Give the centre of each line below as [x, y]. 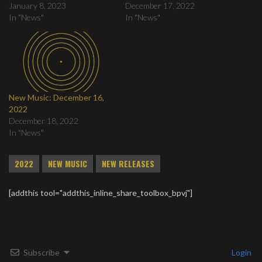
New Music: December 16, [56, 97]
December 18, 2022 [44, 120]
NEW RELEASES [128, 163]
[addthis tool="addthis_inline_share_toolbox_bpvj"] [101, 192]
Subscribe [42, 252]
